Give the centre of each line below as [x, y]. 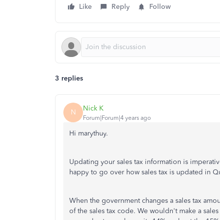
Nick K [93, 108]
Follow [160, 7]
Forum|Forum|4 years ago [117, 118]
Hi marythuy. [89, 133]
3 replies [69, 78]
